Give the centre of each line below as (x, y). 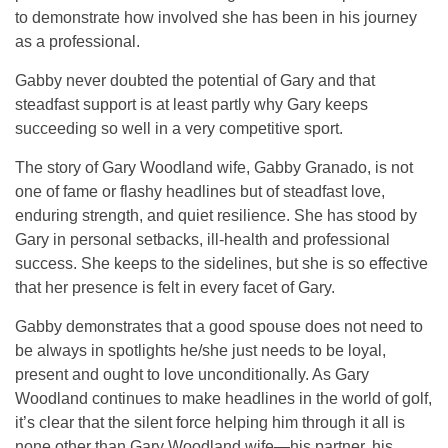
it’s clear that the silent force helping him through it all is (210, 423)
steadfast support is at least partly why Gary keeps (191, 105)
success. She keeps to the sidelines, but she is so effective (221, 264)
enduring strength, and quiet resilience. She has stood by (216, 216)
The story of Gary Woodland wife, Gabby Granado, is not (214, 168)
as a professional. (77, 42)
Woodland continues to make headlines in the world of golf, (223, 399)
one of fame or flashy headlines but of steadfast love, (200, 192)
